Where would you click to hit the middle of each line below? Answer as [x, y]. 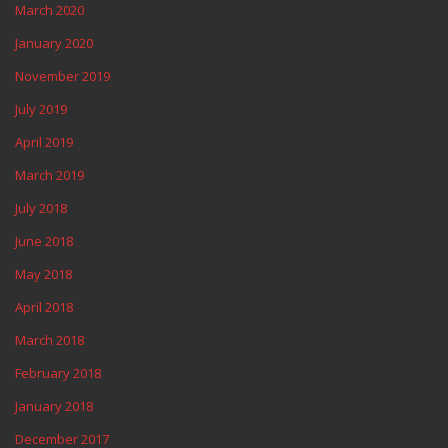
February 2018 [58, 372]
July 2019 [41, 108]
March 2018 [49, 339]
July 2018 [41, 207]
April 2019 [44, 141]
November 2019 [62, 75]
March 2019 [49, 174]
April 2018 [44, 306]
